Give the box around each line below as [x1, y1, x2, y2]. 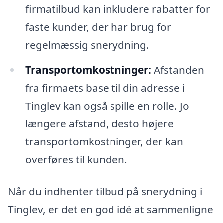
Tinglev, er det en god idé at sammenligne [8, 202, 213, 216]
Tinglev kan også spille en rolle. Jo [25, 99, 189, 113]
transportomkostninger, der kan [25, 134, 183, 149]
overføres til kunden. [25, 152, 127, 167]
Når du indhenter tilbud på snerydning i [8, 184, 202, 198]
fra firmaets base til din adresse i [25, 81, 185, 95]
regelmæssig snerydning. [25, 38, 149, 52]
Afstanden [151, 63, 204, 77]
